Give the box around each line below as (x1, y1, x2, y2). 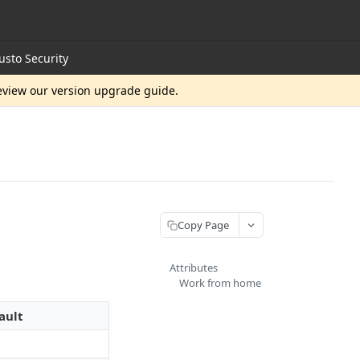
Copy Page (178, 217, 229, 232)
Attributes (170, 260, 218, 275)
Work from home (179, 276, 261, 290)
